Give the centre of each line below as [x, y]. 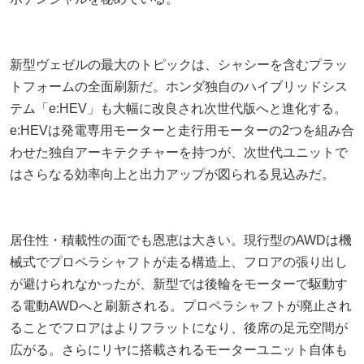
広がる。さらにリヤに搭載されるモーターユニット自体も [179, 349]
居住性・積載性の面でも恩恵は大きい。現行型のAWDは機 [181, 240]
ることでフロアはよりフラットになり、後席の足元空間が [179, 327]
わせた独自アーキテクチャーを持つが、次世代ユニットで [179, 152]
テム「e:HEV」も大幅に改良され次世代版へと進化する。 [178, 108]
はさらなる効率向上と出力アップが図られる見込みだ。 [172, 174]
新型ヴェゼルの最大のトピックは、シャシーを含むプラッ [179, 64]
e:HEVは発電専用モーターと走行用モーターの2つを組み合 [182, 130]
